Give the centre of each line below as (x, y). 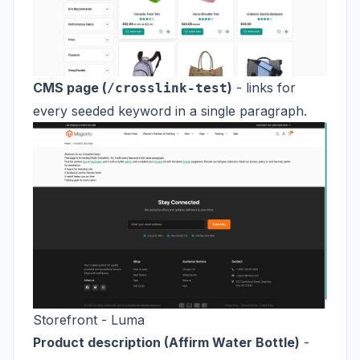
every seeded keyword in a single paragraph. (170, 111)
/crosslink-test (167, 88)
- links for (264, 88)
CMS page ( (70, 88)
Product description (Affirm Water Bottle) (166, 342)
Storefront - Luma (89, 319)
